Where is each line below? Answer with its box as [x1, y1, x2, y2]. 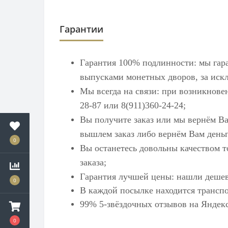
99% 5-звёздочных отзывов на [80, 199, 201, 209]
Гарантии [60, 23, 103, 35]
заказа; [80, 157, 106, 167]
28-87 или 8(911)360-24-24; [80, 100, 186, 110]
